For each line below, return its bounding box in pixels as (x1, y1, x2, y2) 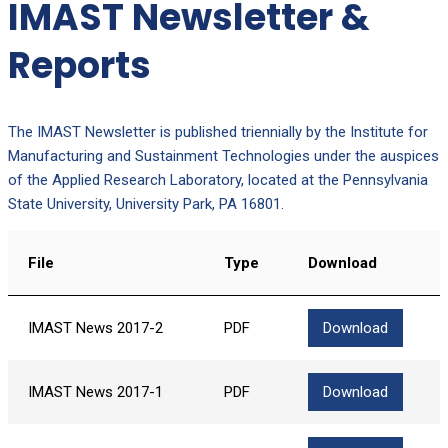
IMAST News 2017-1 (28, 382, 163, 401)
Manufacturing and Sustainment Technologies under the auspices (8, 146, 439, 165)
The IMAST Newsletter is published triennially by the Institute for (8, 122, 428, 141)
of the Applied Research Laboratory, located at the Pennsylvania (8, 170, 428, 189)
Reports (8, 39, 151, 91)
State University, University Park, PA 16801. (8, 194, 284, 213)
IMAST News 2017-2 (28, 318, 163, 337)
